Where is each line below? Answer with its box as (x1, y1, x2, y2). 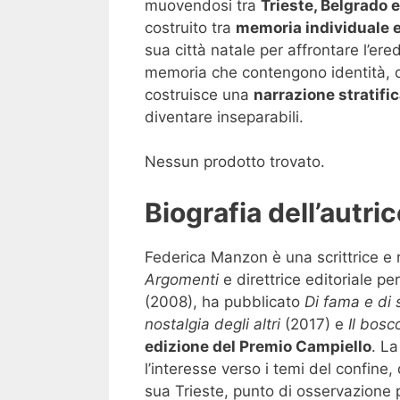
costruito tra (145, 18, 236, 37)
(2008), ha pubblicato (145, 292, 304, 311)
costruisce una (145, 85, 254, 104)
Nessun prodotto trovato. (145, 153, 325, 171)
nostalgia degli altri (145, 314, 280, 333)
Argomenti (145, 270, 219, 288)
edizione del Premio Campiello (145, 337, 371, 355)
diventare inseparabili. (145, 107, 304, 126)
